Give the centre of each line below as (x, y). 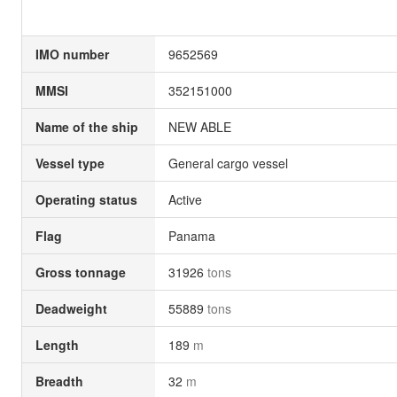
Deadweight (71, 308)
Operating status (86, 199)
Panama (192, 236)
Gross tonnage (81, 272)
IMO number (72, 54)
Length (57, 345)
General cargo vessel (228, 163)
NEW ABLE (200, 127)
